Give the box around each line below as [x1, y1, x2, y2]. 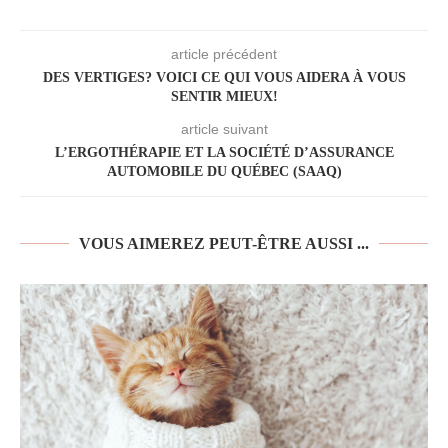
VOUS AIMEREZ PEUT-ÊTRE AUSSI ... [79, 235, 369, 253]
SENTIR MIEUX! [170, 89, 278, 105]
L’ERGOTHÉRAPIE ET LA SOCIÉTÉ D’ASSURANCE [54, 145, 394, 161]
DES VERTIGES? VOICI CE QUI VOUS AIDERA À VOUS [42, 70, 406, 86]
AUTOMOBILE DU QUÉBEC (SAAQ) [106, 164, 342, 180]
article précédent [171, 46, 277, 63]
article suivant [180, 121, 268, 138]
